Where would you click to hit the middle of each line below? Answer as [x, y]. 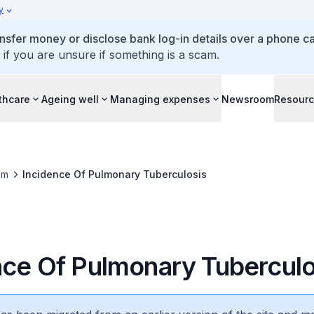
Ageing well [70, 99]
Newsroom [248, 99]
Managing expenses [160, 99]
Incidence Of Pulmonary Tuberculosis [114, 174]
